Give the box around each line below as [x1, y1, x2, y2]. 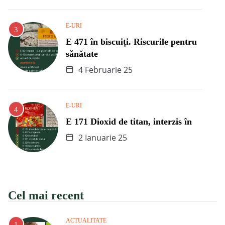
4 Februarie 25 [76, 64, 133, 75]
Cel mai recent [8, 188, 84, 202]
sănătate [66, 48, 98, 59]
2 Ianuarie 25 [76, 132, 127, 143]
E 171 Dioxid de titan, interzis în [66, 116, 192, 127]
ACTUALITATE [66, 216, 106, 224]
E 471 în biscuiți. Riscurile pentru [66, 36, 197, 47]
